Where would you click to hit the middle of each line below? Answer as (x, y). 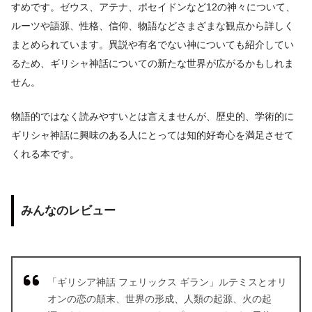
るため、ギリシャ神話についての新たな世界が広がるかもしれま (153, 64)
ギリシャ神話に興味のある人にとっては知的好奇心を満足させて (153, 135)
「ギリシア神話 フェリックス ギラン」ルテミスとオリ (167, 282)
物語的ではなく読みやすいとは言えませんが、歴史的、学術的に (153, 116)
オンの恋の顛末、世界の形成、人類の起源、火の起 (159, 299)
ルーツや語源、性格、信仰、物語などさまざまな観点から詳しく (153, 26)
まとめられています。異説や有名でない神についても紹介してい (153, 45)
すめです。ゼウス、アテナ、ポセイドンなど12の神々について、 (153, 7)
